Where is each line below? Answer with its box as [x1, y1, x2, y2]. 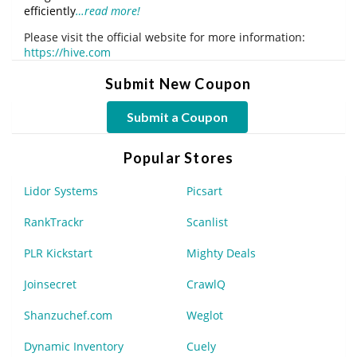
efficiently [24, 2, 76, 18]
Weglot [186, 307, 223, 323]
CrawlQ [186, 276, 226, 292]
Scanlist [186, 214, 228, 229]
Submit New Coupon [105, 74, 252, 92]
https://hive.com [24, 44, 111, 60]
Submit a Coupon [126, 108, 228, 124]
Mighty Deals [186, 245, 256, 261]
